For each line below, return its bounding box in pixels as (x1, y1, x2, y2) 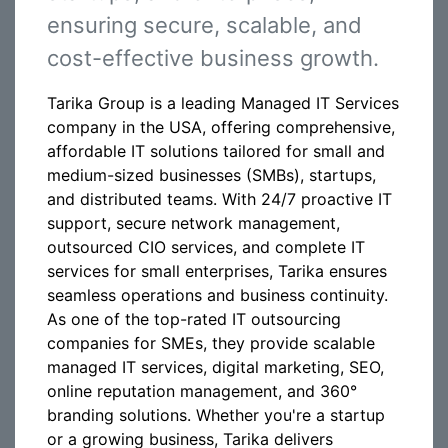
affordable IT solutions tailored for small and (47, 141, 385, 161)
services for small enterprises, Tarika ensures (47, 261, 387, 281)
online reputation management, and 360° (47, 381, 357, 401)
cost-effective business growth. (47, 45, 379, 71)
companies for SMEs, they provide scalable (47, 333, 375, 353)
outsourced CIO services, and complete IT (47, 237, 365, 257)
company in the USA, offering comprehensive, (47, 117, 395, 137)
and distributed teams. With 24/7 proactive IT (47, 189, 392, 209)
